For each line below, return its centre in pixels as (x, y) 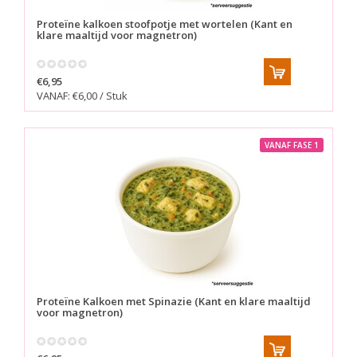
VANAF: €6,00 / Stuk (82, 96)
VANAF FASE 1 (292, 145)
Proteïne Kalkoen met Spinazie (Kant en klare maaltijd (174, 302)
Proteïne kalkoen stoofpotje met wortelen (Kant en (165, 24)
